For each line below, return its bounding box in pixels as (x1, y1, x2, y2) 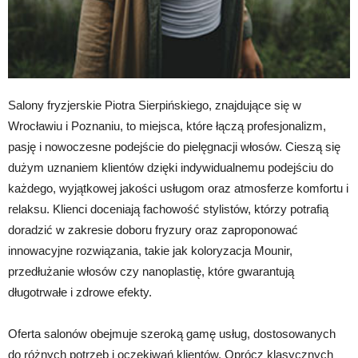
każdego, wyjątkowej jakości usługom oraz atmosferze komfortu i (8, 181, 348, 195)
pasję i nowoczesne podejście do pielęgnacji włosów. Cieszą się (8, 139, 340, 153)
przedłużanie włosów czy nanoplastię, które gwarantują (8, 264, 294, 278)
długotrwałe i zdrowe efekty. (8, 284, 152, 299)
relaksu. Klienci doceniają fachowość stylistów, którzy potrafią (8, 201, 328, 216)
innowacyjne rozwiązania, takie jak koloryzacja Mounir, (8, 243, 292, 257)
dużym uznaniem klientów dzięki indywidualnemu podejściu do (8, 160, 333, 174)
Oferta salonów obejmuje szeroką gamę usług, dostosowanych (8, 326, 336, 340)
